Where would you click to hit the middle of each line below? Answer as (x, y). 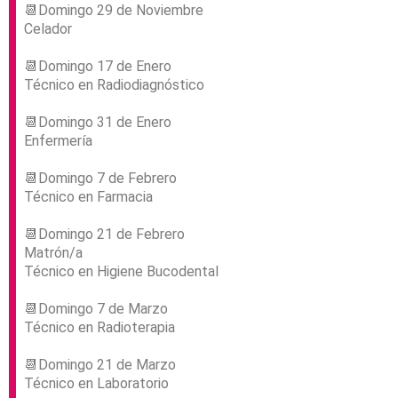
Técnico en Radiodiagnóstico (114, 85)
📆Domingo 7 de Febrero (100, 179)
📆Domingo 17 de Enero (98, 67)
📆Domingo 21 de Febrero (104, 235)
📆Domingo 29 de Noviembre (114, 11)
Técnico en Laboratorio (96, 384)
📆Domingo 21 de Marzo (100, 365)
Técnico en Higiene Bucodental (121, 272)
